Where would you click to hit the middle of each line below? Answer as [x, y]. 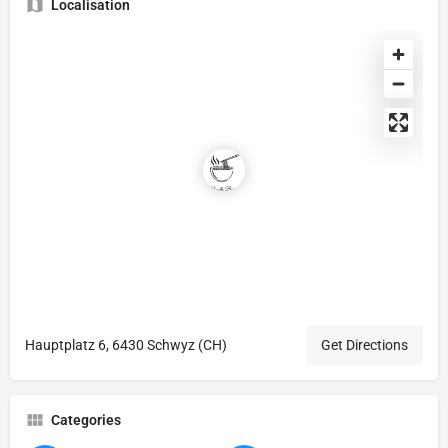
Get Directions [364, 344]
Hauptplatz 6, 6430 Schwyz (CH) [126, 344]
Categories [86, 419]
